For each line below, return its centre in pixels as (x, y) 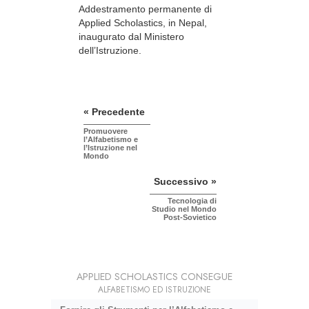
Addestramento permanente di (145, 9)
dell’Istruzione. (110, 51)
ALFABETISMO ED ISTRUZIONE (154, 289)
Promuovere (106, 131)
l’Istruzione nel (110, 147)
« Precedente (114, 111)
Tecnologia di (192, 200)
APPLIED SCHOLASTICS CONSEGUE (154, 276)
